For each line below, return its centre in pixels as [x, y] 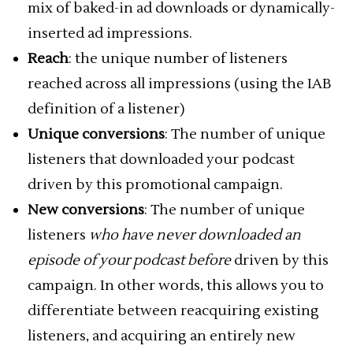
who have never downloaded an [195, 235]
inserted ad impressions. [110, 33]
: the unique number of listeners [178, 59]
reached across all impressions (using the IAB [179, 84]
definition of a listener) [106, 109]
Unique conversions [96, 134]
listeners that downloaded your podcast [161, 160]
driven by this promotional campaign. [155, 185]
